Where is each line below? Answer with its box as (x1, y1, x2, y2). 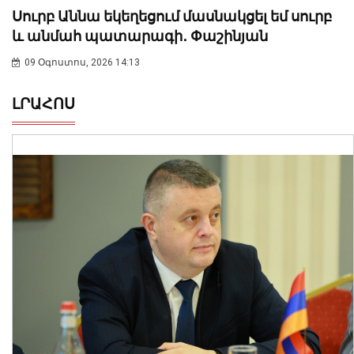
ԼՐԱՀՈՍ (12, 95, 75, 114)
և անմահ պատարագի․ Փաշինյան (12, 28, 268, 45)
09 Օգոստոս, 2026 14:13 (24, 57, 140, 69)
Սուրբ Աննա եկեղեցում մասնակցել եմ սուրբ (12, 8, 332, 25)
